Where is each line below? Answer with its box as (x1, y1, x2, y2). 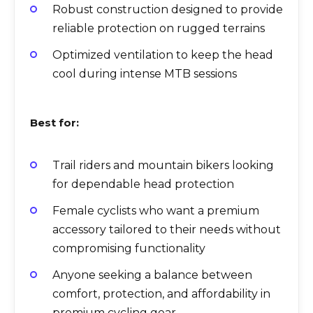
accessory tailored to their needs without (52, 222, 281, 236)
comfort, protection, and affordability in (52, 287, 270, 301)
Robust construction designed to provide (52, 3, 283, 17)
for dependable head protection (52, 177, 234, 191)
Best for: (30, 115, 79, 129)
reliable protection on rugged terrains (52, 22, 265, 36)
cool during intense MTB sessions (52, 67, 237, 81)
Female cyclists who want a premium (52, 203, 259, 217)
